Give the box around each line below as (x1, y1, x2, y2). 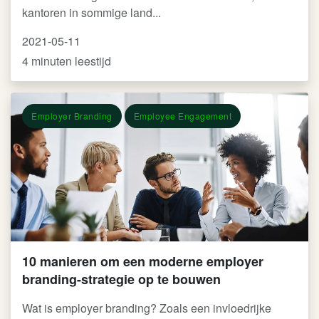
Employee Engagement (133, 110, 231, 122)
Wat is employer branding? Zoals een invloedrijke (22, 300, 271, 316)
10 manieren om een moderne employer (22, 252, 263, 271)
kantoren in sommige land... (22, 4, 161, 21)
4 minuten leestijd (22, 53, 111, 69)
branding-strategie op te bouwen (22, 270, 221, 288)
